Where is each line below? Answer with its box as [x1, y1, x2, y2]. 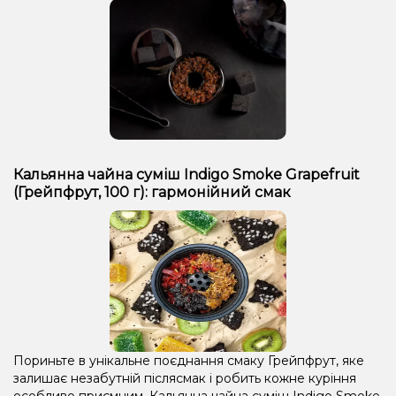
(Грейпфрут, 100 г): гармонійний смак [13, 183, 291, 201]
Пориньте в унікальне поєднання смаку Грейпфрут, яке [13, 352, 364, 369]
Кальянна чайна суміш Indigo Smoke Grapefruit [13, 165, 360, 183]
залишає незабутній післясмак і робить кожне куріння [13, 369, 356, 386]
